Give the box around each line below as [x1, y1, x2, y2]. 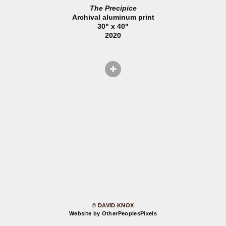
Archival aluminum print [72, 13, 154, 22]
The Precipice [89, 4, 137, 13]
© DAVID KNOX [92, 202, 134, 209]
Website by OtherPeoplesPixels [69, 210, 157, 217]
